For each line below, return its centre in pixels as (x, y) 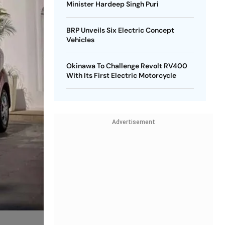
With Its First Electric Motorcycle (121, 75)
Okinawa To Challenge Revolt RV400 (127, 66)
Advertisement (133, 122)
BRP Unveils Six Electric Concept (120, 30)
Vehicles (80, 40)
